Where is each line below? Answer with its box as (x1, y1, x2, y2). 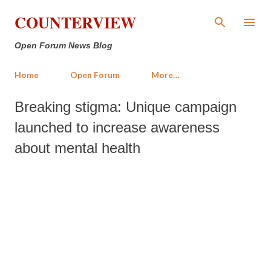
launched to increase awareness (15, 119, 220, 135)
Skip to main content (100, 9, 171, 21)
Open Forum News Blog (15, 41, 113, 50)
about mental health (15, 140, 140, 156)
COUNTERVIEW (15, 11, 136, 34)
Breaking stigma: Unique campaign (15, 99, 237, 115)
